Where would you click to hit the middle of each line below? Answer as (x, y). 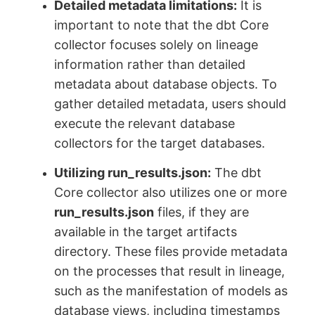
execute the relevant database (145, 124)
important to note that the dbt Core (162, 25)
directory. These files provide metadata (171, 251)
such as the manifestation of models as (171, 290)
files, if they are (202, 212)
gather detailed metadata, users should (171, 104)
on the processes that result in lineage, (170, 271)
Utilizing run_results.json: (133, 172)
